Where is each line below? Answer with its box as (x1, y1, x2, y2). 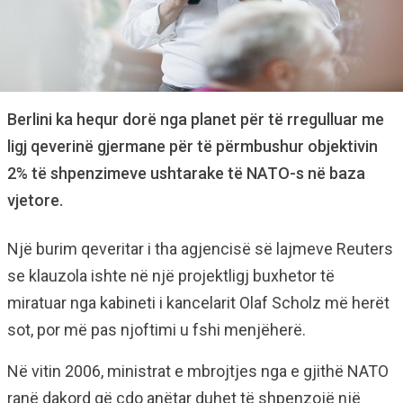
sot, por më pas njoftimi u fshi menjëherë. (7, 320, 306, 339)
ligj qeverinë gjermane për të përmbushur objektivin (7, 137, 378, 156)
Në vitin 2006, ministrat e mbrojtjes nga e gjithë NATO (7, 362, 389, 381)
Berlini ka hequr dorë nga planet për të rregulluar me (7, 110, 384, 129)
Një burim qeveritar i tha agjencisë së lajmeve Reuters (7, 239, 393, 258)
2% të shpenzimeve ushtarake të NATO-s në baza (7, 164, 365, 183)
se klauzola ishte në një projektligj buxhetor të (7, 266, 335, 285)
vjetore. (7, 191, 63, 210)
